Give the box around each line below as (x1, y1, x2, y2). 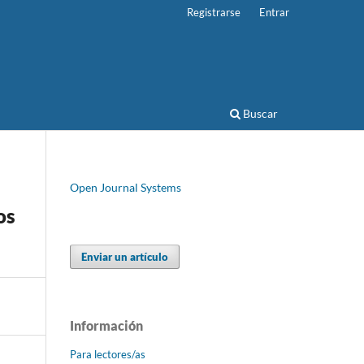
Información (70, 317, 143, 333)
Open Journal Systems (70, 180, 181, 194)
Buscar (240, 106, 278, 120)
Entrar (259, 5, 289, 19)
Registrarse (187, 5, 241, 19)
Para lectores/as (70, 347, 145, 361)
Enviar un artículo (81, 249, 169, 263)
